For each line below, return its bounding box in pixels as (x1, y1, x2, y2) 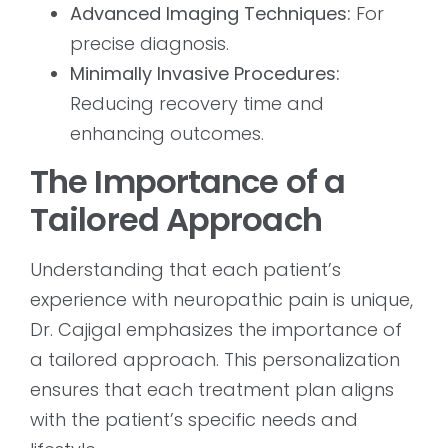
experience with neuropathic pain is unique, (30, 287, 413, 313)
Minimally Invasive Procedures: (70, 60, 340, 86)
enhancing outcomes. (70, 120, 264, 146)
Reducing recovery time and (70, 90, 324, 116)
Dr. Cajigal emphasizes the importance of (30, 317, 402, 343)
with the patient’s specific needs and (30, 407, 358, 433)
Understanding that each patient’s (30, 257, 341, 283)
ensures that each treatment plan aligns (30, 377, 394, 403)
